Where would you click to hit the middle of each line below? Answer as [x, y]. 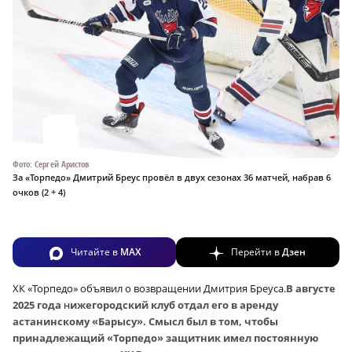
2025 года [37, 304]
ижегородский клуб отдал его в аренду [174, 304]
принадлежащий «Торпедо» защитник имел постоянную [165, 337]
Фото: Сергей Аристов [51, 164]
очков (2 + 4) [39, 192]
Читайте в [95, 252]
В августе [311, 288]
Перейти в [257, 252]
